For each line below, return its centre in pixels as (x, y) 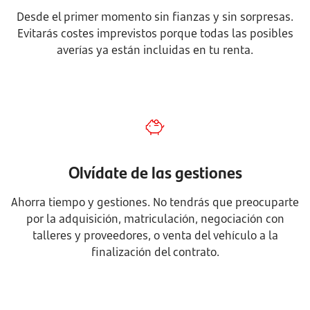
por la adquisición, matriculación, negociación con (155, 219)
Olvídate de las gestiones (155, 172)
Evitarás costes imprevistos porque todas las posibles (155, 33)
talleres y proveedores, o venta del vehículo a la (155, 235)
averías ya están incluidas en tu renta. (155, 50)
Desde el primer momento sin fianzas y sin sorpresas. (155, 17)
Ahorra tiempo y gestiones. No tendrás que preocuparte (155, 202)
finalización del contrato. (155, 252)
